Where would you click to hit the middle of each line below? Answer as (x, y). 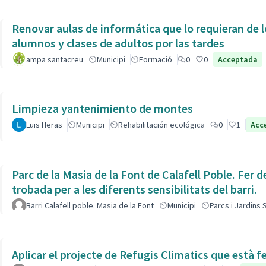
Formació (156, 59)
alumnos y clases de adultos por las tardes (118, 43)
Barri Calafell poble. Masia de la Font (90, 205)
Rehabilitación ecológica (161, 125)
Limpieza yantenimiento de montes (102, 108)
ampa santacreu (55, 59)
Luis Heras (44, 125)
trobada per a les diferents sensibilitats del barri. (134, 189)
